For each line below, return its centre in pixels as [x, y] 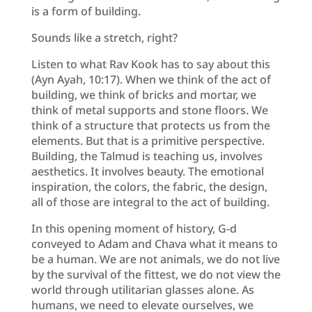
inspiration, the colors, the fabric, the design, [149, 186]
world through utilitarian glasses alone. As [142, 289]
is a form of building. [86, 11]
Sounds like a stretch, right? [104, 37]
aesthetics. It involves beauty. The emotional [147, 171]
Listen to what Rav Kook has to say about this [150, 64]
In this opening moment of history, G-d [134, 228]
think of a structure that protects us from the [150, 125]
